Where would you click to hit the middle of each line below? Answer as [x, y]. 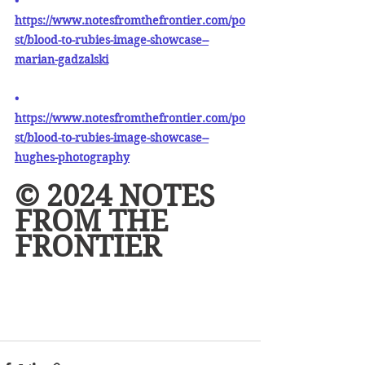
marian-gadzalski [62, 60]
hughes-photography [72, 158]
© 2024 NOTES [119, 196]
